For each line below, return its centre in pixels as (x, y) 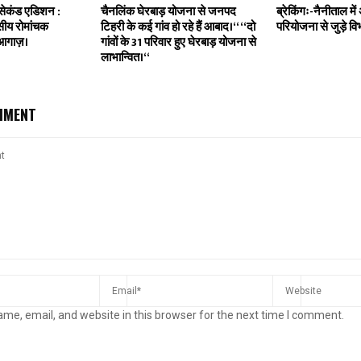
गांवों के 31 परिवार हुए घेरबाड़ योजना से (178, 43)
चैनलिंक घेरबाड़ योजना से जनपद (168, 12)
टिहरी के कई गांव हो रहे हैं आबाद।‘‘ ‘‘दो (178, 27)
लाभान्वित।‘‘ (125, 58)
